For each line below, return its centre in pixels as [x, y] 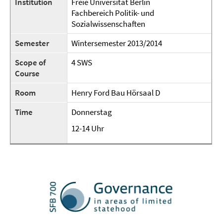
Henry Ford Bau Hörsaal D [116, 93]
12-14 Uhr [88, 128]
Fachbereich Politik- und [113, 13]
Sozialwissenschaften [108, 24]
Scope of [30, 62]
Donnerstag [92, 112]
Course [27, 73]
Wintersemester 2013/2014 [117, 43]
